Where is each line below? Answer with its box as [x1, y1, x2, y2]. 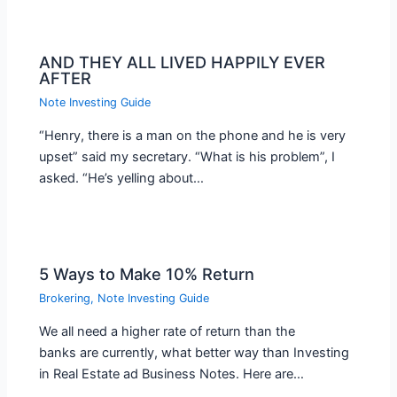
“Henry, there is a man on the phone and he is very [39, 128, 346, 144]
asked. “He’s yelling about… [39, 170, 205, 186]
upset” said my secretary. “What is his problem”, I [39, 149, 336, 165]
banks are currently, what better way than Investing [39, 344, 350, 361]
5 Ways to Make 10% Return [39, 263, 255, 284]
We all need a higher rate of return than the [39, 323, 296, 339]
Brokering [39, 292, 91, 306]
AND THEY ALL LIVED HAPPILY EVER [39, 52, 326, 73]
